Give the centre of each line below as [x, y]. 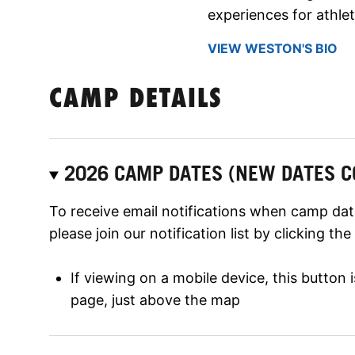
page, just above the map [155, 300]
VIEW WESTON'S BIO [273, 48]
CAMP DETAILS [136, 100]
